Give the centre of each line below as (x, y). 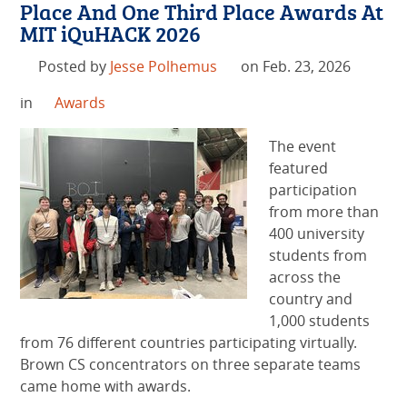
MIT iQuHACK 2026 (111, 34)
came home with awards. (106, 387)
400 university (317, 234)
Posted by (74, 67)
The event (303, 147)
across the (305, 278)
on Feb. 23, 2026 (295, 67)
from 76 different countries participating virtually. (189, 343)
